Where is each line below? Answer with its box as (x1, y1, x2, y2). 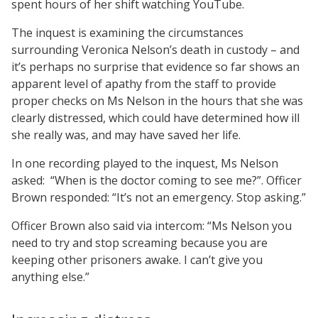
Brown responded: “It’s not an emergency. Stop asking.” (11, 189, 306, 205)
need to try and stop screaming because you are (11, 234, 268, 251)
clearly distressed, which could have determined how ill (11, 109, 300, 126)
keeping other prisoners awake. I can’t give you (11, 251, 263, 268)
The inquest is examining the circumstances (11, 24, 243, 40)
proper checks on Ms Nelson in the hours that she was (11, 92, 303, 109)
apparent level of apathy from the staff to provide (11, 75, 276, 92)
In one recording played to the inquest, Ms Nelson (11, 155, 278, 171)
